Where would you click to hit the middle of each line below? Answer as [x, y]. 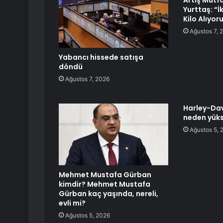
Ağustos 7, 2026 [87, 79]
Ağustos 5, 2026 [88, 216]
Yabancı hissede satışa [101, 57]
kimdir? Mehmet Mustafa [105, 184]
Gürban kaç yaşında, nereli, [109, 194]
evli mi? [72, 203]
